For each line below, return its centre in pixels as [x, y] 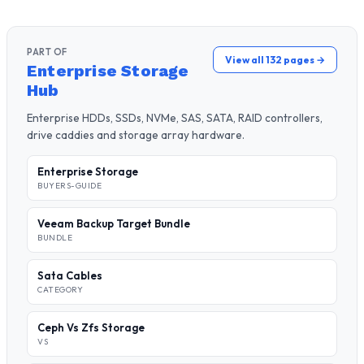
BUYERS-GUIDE [69, 186]
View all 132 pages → [275, 60]
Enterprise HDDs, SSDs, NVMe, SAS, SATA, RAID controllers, [175, 118]
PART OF [47, 52]
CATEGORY [60, 290]
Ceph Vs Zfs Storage [91, 327]
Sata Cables [70, 275]
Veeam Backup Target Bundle [114, 223]
